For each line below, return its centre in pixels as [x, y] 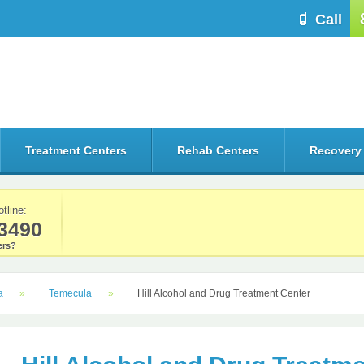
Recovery [336, 150]
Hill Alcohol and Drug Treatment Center [224, 293]
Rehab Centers [218, 150]
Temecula [70, 293]
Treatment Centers [76, 150]
